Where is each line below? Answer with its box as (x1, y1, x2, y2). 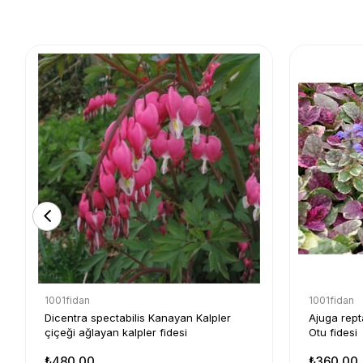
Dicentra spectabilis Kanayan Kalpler (45, 310, 231, 324)
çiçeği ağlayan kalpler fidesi (45, 325, 187, 339)
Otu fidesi (309, 325, 357, 339)
